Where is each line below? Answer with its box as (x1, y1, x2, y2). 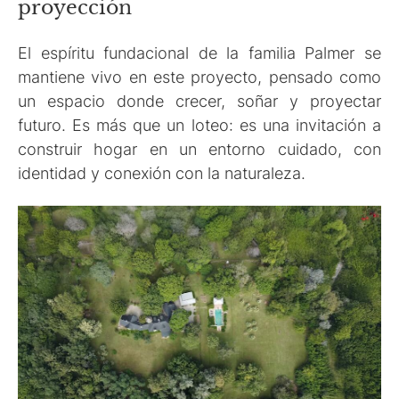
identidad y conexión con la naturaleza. (18, 163, 305, 183)
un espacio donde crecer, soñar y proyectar (18, 91, 381, 110)
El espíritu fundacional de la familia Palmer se (18, 43, 381, 62)
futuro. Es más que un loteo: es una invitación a (18, 115, 381, 134)
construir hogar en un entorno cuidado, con (18, 139, 381, 159)
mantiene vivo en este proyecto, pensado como (18, 67, 381, 86)
